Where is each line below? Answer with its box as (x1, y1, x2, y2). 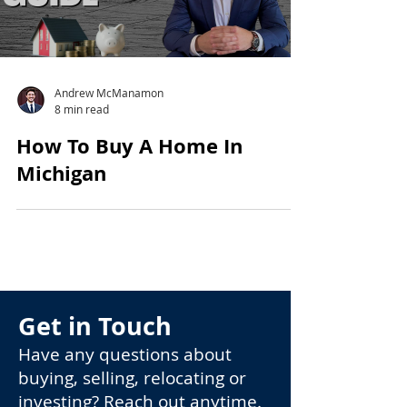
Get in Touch (18, 308, 172, 342)
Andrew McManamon (55, 85, 164, 100)
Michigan (16, 158, 106, 187)
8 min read (55, 101, 109, 116)
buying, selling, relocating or (18, 365, 246, 390)
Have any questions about (18, 342, 232, 366)
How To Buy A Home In (16, 131, 243, 160)
